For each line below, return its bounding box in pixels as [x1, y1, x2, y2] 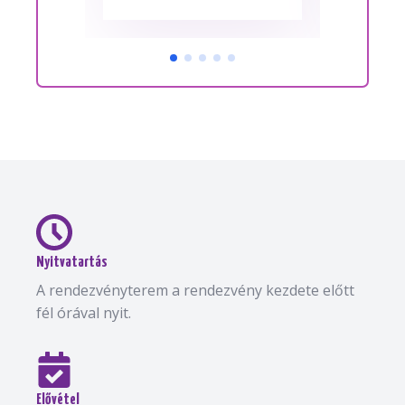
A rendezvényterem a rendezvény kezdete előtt [36, 279, 354, 300]
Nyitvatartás [36, 254, 108, 270]
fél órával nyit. [36, 302, 131, 323]
